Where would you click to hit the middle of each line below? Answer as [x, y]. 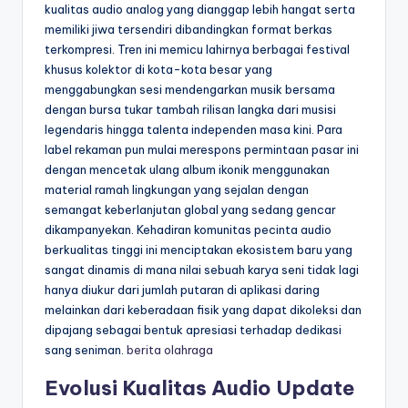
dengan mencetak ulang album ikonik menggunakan [187, 170]
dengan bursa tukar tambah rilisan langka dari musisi [190, 110]
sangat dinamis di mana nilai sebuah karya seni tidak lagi [202, 270]
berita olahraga [170, 350]
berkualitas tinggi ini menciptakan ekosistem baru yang [199, 250]
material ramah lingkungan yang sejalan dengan [177, 190]
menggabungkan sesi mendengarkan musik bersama [190, 90]
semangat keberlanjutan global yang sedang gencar [190, 210]
